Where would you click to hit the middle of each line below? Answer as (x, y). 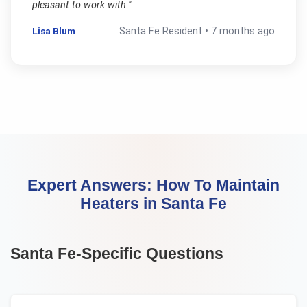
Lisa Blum (53, 31)
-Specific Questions (150, 253)
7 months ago (243, 32)
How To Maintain (218, 185)
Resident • (186, 32)
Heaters (110, 203)
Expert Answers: (92, 185)
